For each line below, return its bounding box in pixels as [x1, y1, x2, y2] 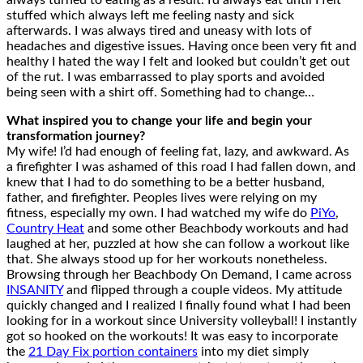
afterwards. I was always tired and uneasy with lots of [6, 24, 312, 38]
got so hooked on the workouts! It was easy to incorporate [6, 330, 338, 344]
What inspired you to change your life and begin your [6, 114, 312, 128]
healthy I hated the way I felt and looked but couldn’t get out [6, 55, 350, 69]
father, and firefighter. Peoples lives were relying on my [6, 191, 317, 205]
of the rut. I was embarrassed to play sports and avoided [6, 70, 325, 84]
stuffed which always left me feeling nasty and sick [6, 9, 294, 23]
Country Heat [6, 222, 84, 236]
